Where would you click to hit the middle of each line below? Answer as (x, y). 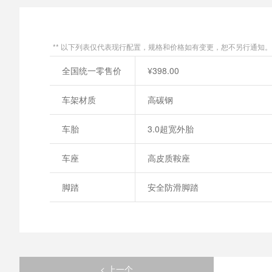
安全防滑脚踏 (173, 187)
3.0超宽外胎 (171, 129)
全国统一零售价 (92, 70)
